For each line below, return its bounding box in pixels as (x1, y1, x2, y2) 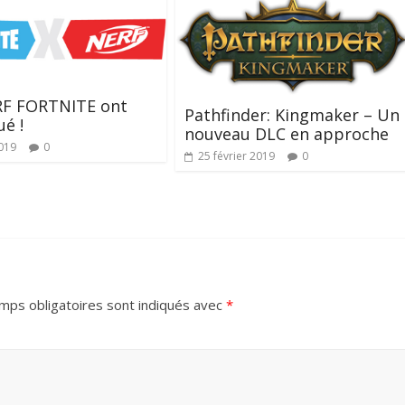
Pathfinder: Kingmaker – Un (184, 104, 400, 127)
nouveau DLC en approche (184, 123, 389, 146)
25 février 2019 (198, 148, 275, 165)
